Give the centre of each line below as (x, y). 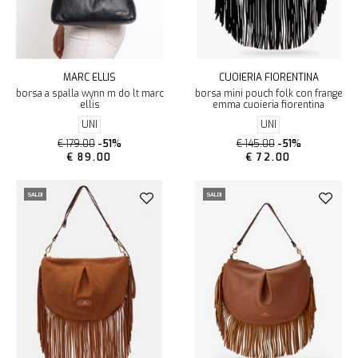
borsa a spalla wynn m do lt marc (89, 94)
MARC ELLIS (89, 78)
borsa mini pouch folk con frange (268, 94)
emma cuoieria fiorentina (268, 105)
